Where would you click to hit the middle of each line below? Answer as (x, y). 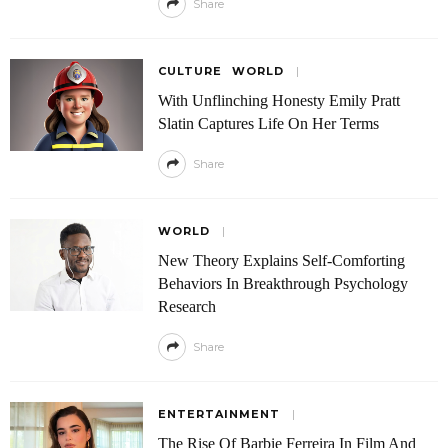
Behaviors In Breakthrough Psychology (282, 283)
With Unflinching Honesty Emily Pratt (278, 100)
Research (186, 306)
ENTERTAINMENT (218, 414)
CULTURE (189, 71)
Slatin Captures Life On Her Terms (268, 123)
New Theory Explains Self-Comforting (281, 260)
